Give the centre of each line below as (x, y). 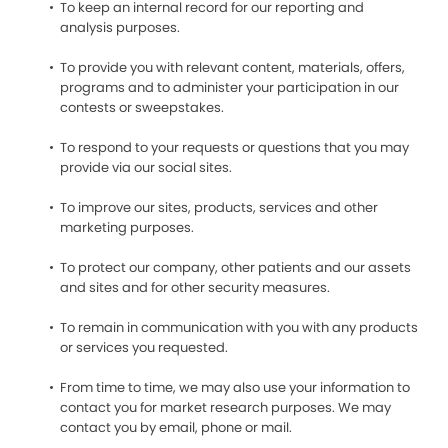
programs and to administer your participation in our (229, 87)
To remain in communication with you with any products (239, 327)
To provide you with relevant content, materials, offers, (232, 67)
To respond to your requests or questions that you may (234, 147)
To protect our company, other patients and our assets (235, 267)
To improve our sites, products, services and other (219, 207)
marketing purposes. (127, 227)
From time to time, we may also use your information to (235, 387)
